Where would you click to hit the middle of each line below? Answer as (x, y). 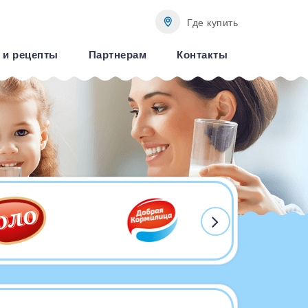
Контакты (202, 55)
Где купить (212, 22)
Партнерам (117, 55)
